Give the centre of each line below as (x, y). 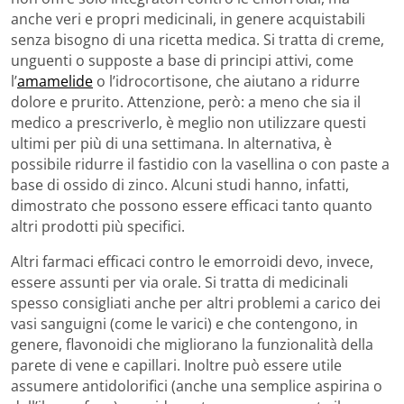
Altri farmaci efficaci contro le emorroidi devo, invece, (192, 261)
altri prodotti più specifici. (98, 226)
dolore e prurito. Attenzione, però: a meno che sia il (186, 101)
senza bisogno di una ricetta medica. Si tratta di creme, (197, 39)
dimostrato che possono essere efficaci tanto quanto (192, 205)
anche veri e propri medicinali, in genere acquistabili (188, 18)
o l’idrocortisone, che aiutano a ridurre (226, 81)
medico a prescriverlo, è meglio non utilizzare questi (188, 122)
